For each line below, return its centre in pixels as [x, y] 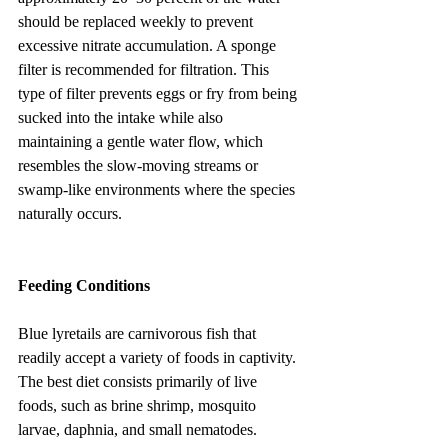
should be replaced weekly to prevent [137, 21]
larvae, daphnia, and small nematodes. [139, 429]
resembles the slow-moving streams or [140, 165]
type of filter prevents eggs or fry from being [159, 93]
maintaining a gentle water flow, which [142, 141]
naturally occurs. [70, 213]
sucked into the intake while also [122, 117]
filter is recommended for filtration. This [145, 69]
